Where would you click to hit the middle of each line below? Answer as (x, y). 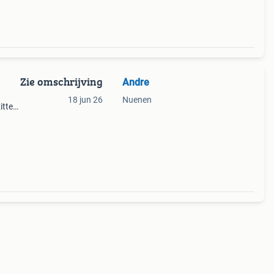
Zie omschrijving (61, 82)
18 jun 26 (85, 100)
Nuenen (137, 100)
